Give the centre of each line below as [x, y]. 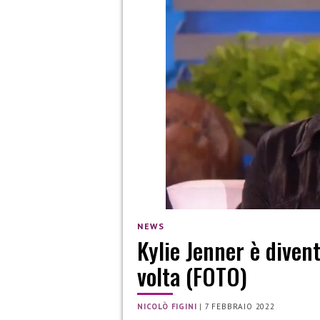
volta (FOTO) [192, 276]
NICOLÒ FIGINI [167, 307]
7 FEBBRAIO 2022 [240, 307]
